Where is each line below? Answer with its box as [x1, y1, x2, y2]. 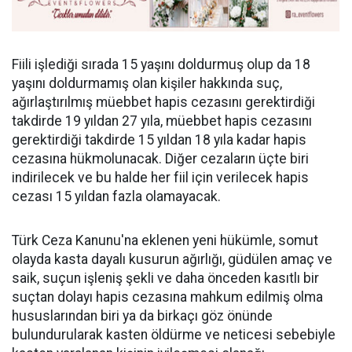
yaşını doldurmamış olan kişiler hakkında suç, [12, 75, 282, 91]
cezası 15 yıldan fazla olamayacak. [12, 188, 221, 204]
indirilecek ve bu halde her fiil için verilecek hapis [12, 169, 309, 185]
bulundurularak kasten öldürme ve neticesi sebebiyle [12, 326, 335, 343]
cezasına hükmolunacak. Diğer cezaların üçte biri [12, 150, 309, 167]
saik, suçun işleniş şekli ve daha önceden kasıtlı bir [12, 269, 319, 286]
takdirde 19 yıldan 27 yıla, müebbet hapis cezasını [12, 112, 312, 129]
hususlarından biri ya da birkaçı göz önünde [12, 307, 273, 324]
